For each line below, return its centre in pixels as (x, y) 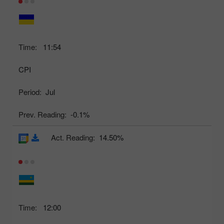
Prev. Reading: (42, 114)
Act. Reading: (73, 137)
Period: (30, 92)
